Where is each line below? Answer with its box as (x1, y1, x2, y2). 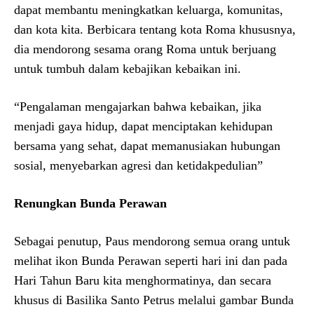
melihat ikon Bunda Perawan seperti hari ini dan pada (14, 253, 287, 268)
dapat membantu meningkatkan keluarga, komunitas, (14, 2, 283, 17)
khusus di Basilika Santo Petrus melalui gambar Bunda (14, 292, 294, 307)
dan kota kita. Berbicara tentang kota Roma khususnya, (14, 22, 296, 36)
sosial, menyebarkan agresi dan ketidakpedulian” (14, 158, 263, 172)
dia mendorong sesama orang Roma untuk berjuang (14, 41, 276, 56)
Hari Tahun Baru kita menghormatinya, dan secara (14, 273, 271, 287)
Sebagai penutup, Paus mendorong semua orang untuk (14, 233, 290, 248)
